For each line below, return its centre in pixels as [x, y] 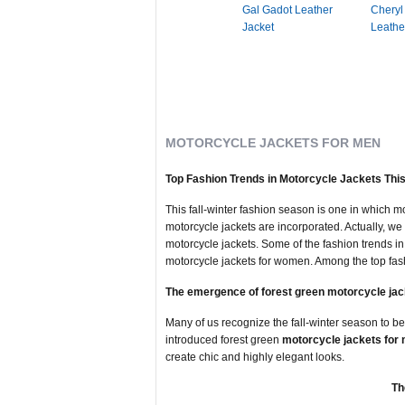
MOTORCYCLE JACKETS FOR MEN [273, 143]
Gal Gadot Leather [287, 10]
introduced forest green [224, 340]
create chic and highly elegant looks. [255, 357]
